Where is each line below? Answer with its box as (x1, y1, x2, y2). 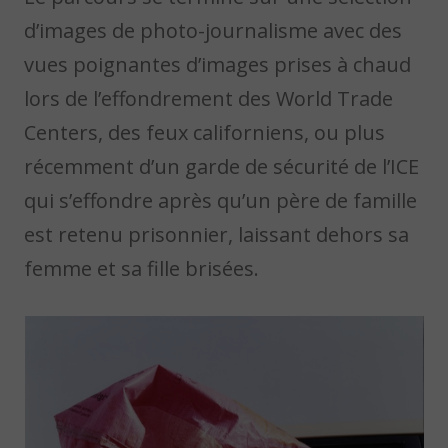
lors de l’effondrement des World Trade (24, 84, 394, 112)
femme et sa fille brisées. (24, 254, 260, 282)
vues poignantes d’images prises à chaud (24, 50, 412, 78)
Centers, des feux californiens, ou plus (24, 118, 386, 146)
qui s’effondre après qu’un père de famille (24, 186, 418, 214)
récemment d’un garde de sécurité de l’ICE (24, 152, 420, 180)
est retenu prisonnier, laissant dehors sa (24, 220, 410, 248)
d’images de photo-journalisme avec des (24, 16, 403, 44)
